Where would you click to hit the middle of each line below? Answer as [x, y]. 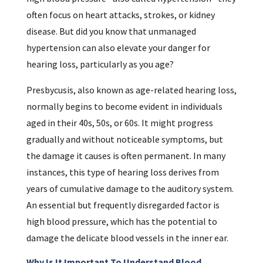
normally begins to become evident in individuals [124, 107]
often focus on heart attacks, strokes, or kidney [120, 15]
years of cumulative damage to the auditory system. [130, 189]
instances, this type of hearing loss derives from [122, 172]
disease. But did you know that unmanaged [111, 31]
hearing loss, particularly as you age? [100, 64]
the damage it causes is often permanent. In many [126, 156]
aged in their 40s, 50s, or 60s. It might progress [119, 123]
